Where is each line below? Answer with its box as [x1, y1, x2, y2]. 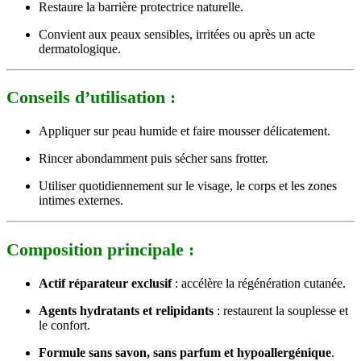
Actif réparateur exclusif [39, 276, 172, 291]
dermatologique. [39, 41, 121, 56]
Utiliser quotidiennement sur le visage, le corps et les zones [39, 179, 337, 193]
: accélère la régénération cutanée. [172, 276, 346, 291]
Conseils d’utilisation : [6, 87, 176, 108]
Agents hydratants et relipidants [39, 304, 214, 318]
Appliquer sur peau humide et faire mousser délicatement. [39, 124, 330, 139]
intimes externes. [39, 193, 123, 208]
